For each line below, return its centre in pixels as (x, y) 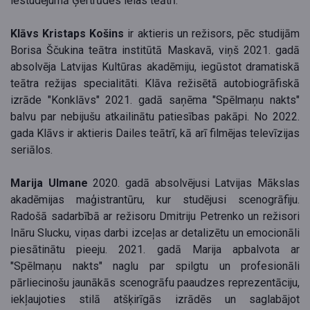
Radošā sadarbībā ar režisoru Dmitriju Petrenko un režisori (155, 217)
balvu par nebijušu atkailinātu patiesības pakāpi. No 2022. (155, 117)
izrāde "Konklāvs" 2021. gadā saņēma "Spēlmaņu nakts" (155, 100)
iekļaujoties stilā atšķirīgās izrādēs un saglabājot (155, 300)
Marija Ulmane (49, 183)
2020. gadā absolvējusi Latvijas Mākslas (194, 183)
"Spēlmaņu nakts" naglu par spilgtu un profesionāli (155, 266)
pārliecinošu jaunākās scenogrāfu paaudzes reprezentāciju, (155, 283)
